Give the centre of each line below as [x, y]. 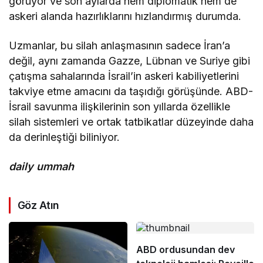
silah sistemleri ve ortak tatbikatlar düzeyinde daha [131, 122]
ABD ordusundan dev [185, 250]
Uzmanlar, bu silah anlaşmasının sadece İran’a [120, 46]
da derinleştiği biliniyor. [65, 137]
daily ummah [42, 167]
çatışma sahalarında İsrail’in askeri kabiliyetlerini [124, 76]
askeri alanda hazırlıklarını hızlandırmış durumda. [125, 16]
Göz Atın [38, 205]
